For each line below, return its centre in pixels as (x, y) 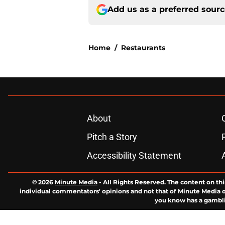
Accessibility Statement (134, 156)
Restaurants (143, 48)
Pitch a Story (112, 137)
